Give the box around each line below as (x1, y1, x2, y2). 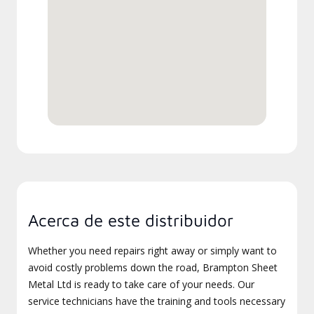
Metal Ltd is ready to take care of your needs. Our (28, 278, 254, 291)
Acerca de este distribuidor (28, 210, 233, 230)
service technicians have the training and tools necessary (28, 294, 285, 308)
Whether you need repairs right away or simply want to (28, 244, 277, 257)
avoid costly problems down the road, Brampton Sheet (28, 261, 278, 274)
